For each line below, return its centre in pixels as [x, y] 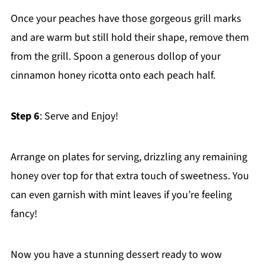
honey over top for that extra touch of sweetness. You [130, 176]
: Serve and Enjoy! [79, 117]
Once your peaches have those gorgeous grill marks [126, 19]
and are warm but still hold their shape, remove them [130, 38]
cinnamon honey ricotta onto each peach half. [113, 76]
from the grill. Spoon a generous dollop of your [115, 57]
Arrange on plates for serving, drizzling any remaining [129, 157]
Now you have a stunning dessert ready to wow [116, 255]
